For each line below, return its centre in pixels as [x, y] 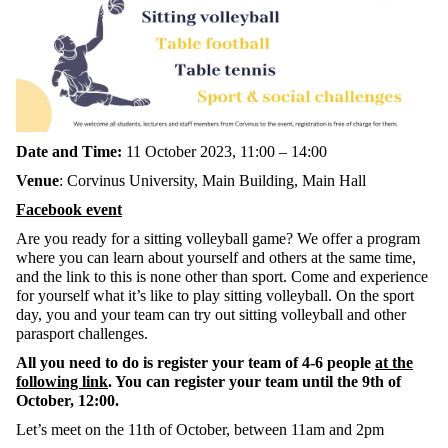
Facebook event [69, 209]
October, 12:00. [67, 400]
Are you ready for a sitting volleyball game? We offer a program [218, 238]
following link [62, 381]
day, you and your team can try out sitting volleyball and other [211, 314]
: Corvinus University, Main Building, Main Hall [214, 180]
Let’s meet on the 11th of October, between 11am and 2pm [200, 429]
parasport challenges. [82, 333]
